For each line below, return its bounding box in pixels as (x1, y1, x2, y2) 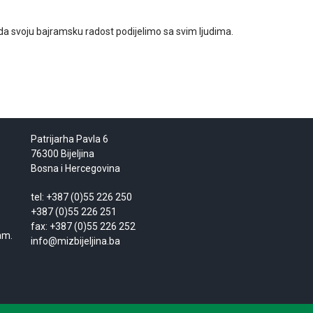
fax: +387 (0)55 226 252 (30, 221, 136, 232)
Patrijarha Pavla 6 (30, 133, 108, 145)
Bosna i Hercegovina (30, 163, 120, 174)
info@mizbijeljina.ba (30, 235, 120, 247)
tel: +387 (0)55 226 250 (30, 191, 132, 203)
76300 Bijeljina (30, 148, 94, 159)
